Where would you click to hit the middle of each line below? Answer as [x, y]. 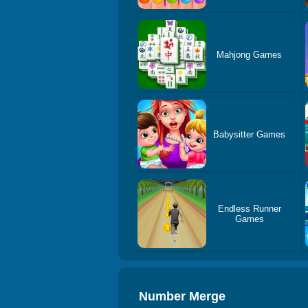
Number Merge [182, 296]
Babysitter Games [250, 134]
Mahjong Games [250, 54]
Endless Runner [249, 209]
